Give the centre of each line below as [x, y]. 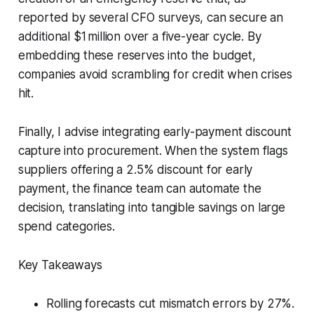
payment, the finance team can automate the [139, 188]
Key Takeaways [60, 265]
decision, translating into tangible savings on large [151, 207]
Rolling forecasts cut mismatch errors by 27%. [170, 303]
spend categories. [66, 226]
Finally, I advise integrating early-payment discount [155, 131]
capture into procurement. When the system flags [153, 150]
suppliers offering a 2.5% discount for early [135, 169]
